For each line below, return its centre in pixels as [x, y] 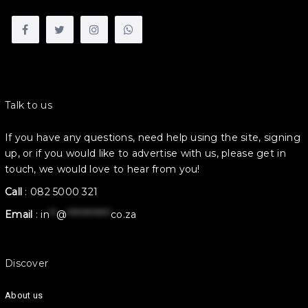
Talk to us [29, 105]
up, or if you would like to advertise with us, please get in [145, 153]
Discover [27, 263]
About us [24, 295]
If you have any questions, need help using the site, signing [153, 137]
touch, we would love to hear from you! [102, 169]
